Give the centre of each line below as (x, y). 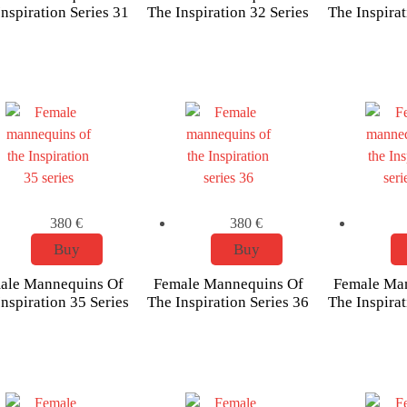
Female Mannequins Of (228, 284)
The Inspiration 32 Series (228, 12)
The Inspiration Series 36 (228, 303)
